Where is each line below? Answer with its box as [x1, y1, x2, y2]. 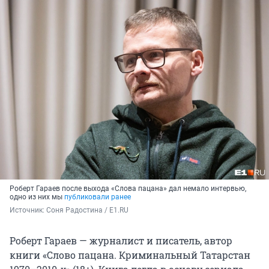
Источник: [10, 206, 46, 215]
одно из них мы [10, 193, 64, 202]
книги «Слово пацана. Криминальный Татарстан [10, 249, 250, 262]
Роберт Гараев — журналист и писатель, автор [10, 234, 232, 247]
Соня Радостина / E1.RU [46, 206, 128, 215]
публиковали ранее [64, 193, 131, 202]
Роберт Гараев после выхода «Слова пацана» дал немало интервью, [10, 184, 246, 193]
